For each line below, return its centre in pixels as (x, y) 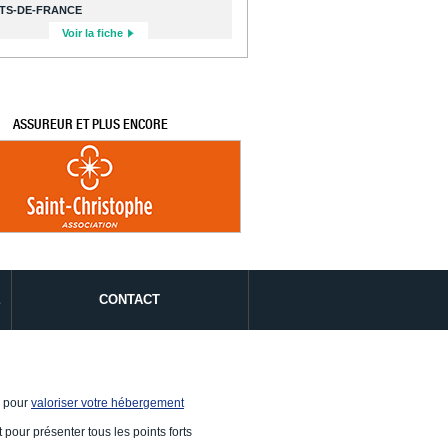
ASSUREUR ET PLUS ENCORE (90, 123)
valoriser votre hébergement (107, 402)
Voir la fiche (94, 32)
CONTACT (130, 300)
